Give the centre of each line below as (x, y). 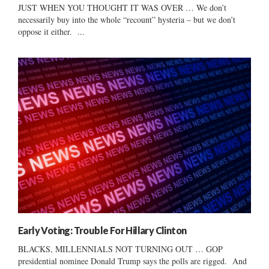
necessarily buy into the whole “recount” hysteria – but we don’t (127, 19)
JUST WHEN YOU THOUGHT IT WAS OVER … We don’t (122, 7)
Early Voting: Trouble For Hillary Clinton (102, 230)
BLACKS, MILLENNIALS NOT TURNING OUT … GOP (120, 249)
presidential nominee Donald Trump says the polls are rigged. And (132, 261)
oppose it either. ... (51, 31)
